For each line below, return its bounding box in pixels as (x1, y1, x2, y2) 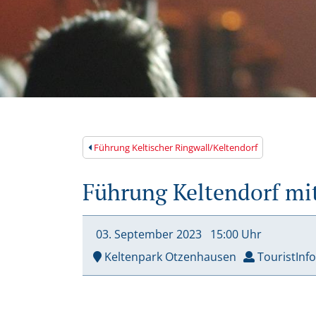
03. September (93, 226, 176, 243)
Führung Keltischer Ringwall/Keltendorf (92, 141, 257, 154)
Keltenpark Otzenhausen (102, 249, 236, 265)
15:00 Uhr (207, 226, 262, 243)
